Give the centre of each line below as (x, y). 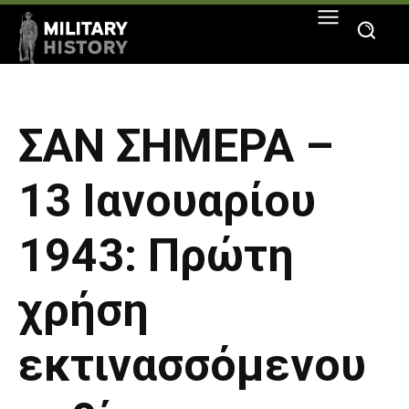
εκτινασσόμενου (192, 366)
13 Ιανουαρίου (167, 201)
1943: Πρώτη (156, 256)
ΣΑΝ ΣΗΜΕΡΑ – (176, 147)
